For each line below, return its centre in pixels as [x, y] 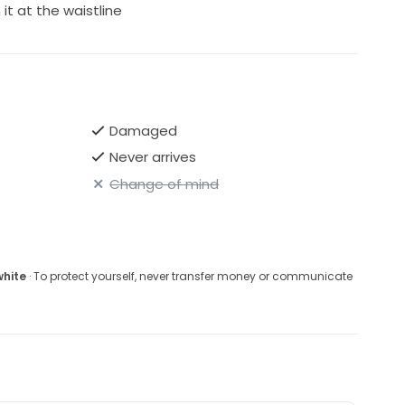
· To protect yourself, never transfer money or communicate [189, 276]
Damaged [144, 130]
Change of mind [165, 184]
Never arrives [153, 157]
